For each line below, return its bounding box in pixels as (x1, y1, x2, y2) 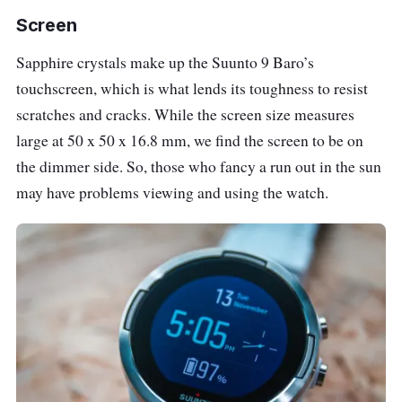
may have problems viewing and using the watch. (16, 181, 328, 203)
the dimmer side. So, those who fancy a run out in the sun (16, 155, 381, 177)
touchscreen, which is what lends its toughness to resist (16, 77, 368, 99)
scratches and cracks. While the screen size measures (16, 103, 354, 125)
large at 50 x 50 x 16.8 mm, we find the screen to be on (16, 129, 363, 151)
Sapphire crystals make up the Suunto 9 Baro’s (16, 51, 314, 73)
